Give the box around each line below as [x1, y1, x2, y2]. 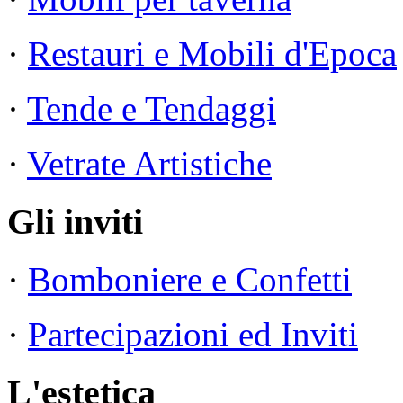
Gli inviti [7, 201, 143, 242]
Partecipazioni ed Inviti [28, 315, 358, 354]
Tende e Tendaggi [27, 89, 276, 129]
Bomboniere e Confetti [28, 260, 352, 300]
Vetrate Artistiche [27, 144, 272, 184]
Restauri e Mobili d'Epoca [28, 34, 397, 74]
